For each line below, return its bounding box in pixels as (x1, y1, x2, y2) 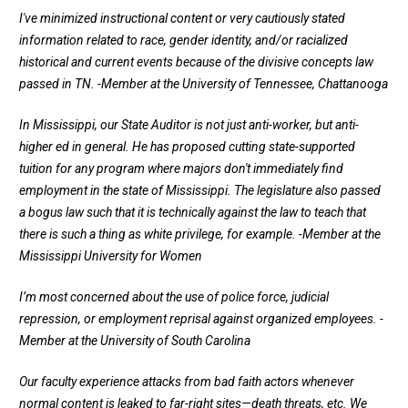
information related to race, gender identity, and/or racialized (19, 33, 348, 48)
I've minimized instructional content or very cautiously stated (19, 11, 345, 26)
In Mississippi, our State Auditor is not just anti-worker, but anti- (19, 117, 359, 133)
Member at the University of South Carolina (19, 333, 250, 349)
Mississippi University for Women (19, 249, 202, 264)
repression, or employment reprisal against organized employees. (19, 311, 380, 327)
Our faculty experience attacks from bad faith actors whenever (19, 374, 354, 390)
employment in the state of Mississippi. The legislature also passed (19, 183, 381, 199)
